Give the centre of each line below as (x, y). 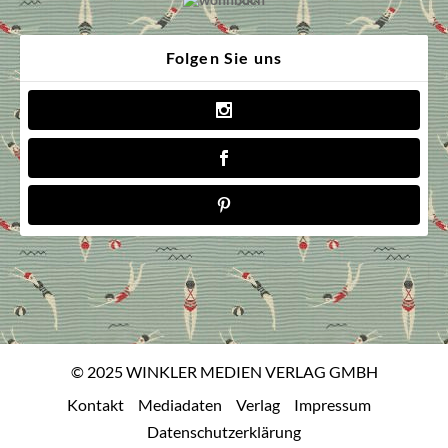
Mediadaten (179, 405)
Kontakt (95, 405)
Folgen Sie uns (224, 57)
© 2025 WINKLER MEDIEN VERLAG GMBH (224, 371)
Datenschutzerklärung (224, 432)
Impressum (332, 405)
